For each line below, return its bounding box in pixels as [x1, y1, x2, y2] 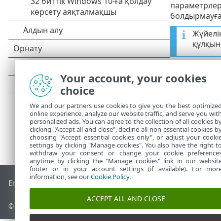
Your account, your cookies [60, 71, 207, 85]
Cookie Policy [91, 172, 129, 181]
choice [60, 83, 95, 98]
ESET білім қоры [48, 178, 110, 189]
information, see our [30, 172, 91, 181]
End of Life [8, 178, 48, 189]
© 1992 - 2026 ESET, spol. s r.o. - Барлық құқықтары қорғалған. [8, 201, 215, 211]
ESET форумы [109, 178, 161, 189]
